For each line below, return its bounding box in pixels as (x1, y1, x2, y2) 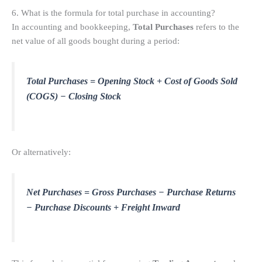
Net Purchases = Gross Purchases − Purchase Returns (26, 187, 236, 197)
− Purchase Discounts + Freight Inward (26, 202, 180, 212)
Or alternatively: (12, 147, 71, 157)
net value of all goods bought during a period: (12, 36, 180, 46)
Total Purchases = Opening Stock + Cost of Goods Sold (26, 76, 237, 87)
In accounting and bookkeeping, (12, 22, 133, 32)
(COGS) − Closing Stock (26, 91, 121, 102)
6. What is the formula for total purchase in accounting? (12, 8, 215, 18)
